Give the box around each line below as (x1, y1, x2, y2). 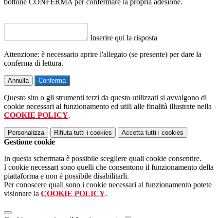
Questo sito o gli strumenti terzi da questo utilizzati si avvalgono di (4, 93, 207, 102)
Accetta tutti (122, 129, 156, 137)
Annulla (8, 77, 29, 85)
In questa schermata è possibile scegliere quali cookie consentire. (4, 154, 201, 163)
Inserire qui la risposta (90, 34, 157, 42)
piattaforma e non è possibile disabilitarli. (4, 172, 129, 181)
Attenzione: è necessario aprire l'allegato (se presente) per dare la (4, 50, 201, 59)
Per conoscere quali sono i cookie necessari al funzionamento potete (4, 181, 212, 189)
